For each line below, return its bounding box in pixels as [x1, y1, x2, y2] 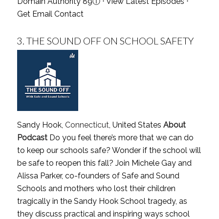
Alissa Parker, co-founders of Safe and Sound [17, 171, 179, 180]
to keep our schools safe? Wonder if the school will [17, 145, 201, 155]
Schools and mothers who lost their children [17, 183, 175, 193]
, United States [109, 120, 161, 130]
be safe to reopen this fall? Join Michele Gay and [17, 158, 192, 168]
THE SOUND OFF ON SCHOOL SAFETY [26, 34, 194, 46]
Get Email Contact [17, 9, 84, 19]
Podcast [17, 132, 47, 142]
